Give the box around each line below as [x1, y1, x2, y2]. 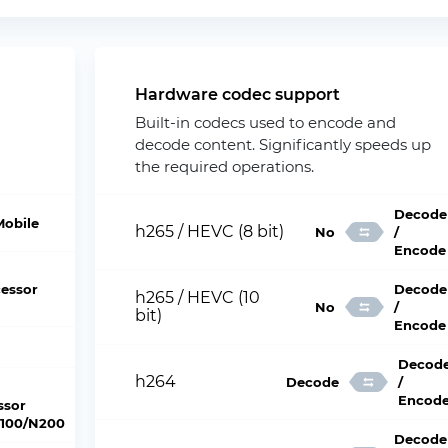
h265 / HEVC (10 [135, 288, 261, 307]
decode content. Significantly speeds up [135, 135, 432, 154]
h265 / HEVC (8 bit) [135, 222, 285, 241]
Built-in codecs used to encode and [135, 113, 397, 132]
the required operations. [135, 157, 315, 176]
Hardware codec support [135, 85, 341, 104]
